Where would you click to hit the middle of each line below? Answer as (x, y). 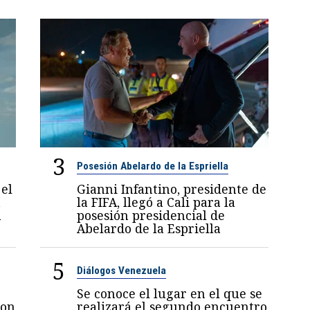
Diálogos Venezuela (122, 270)
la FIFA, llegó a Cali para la (156, 202)
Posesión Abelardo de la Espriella (153, 166)
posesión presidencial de (151, 215)
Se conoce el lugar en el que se (170, 293)
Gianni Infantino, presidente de (172, 189)
